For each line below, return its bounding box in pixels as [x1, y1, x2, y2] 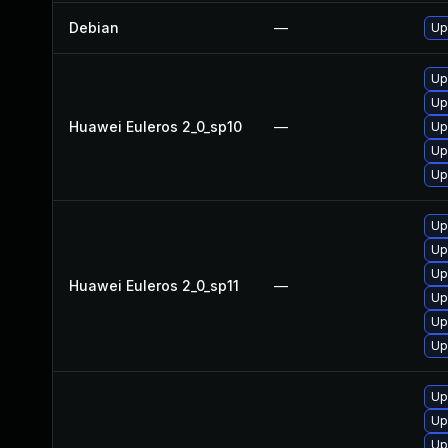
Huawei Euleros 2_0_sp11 [69, 277, 239, 294]
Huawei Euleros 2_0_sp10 [69, 118, 242, 135]
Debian [69, 19, 119, 36]
